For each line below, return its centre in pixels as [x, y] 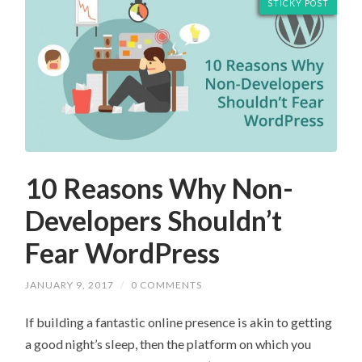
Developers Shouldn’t [154, 220]
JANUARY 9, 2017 [70, 284]
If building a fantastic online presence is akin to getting [179, 322]
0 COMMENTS [167, 284]
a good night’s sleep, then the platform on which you [168, 343]
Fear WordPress [123, 253]
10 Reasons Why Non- [160, 188]
